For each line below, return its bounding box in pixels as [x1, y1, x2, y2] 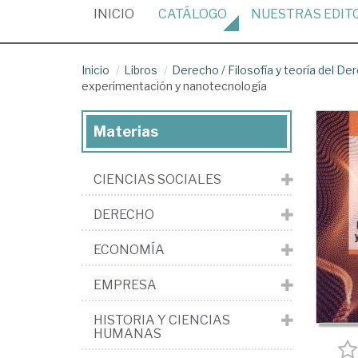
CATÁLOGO [158, 6, 227, 22]
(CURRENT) [133, 6, 202, 21]
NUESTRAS [251, 6, 324, 22]
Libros [124, 63, 157, 77]
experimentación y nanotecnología [82, 79, 267, 93]
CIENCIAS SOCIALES [93, 172, 221, 187]
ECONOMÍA [93, 242, 165, 257]
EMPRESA [93, 277, 157, 292]
